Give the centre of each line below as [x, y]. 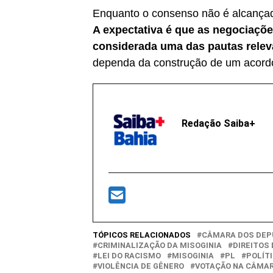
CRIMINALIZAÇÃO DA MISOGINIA [160, 245]
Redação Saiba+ [218, 123]
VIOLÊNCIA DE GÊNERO [141, 266]
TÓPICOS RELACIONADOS [142, 235]
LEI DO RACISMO [129, 255]
